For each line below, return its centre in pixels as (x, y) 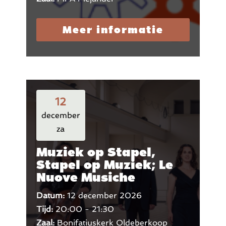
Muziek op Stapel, (96, 152)
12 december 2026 (104, 195)
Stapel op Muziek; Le (104, 164)
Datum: (51, 195)
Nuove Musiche (86, 177)
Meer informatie (113, 30)
